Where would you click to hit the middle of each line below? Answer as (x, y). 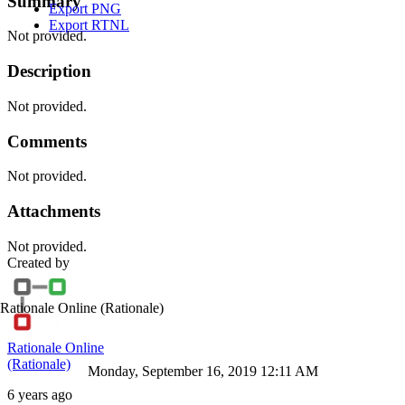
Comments (47, 141)
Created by (38, 262)
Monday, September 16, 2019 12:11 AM (203, 371)
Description (49, 71)
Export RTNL (89, 25)
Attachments (54, 211)
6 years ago (40, 394)
